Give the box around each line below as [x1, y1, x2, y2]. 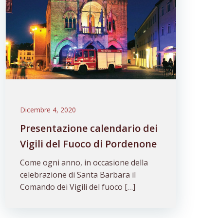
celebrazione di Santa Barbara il [20, 169, 136, 180]
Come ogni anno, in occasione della [20, 157, 148, 168]
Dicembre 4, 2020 [20, 105, 76, 114]
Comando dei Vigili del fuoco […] [20, 182, 136, 192]
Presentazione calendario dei [20, 122, 158, 135]
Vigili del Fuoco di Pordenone [20, 137, 157, 150]
